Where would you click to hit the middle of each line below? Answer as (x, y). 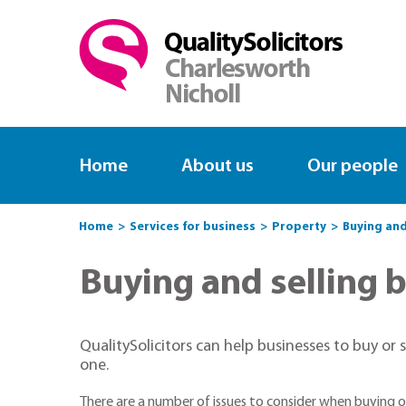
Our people (353, 166)
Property (299, 227)
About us (218, 166)
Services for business (193, 227)
